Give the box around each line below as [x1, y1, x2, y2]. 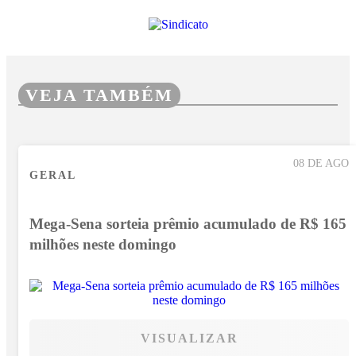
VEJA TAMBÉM [25, 84, 173, 105]
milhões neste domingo [29, 235, 176, 253]
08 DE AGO [293, 157, 349, 170]
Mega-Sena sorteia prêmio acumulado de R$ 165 [29, 215, 346, 232]
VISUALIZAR [140, 331, 238, 346]
